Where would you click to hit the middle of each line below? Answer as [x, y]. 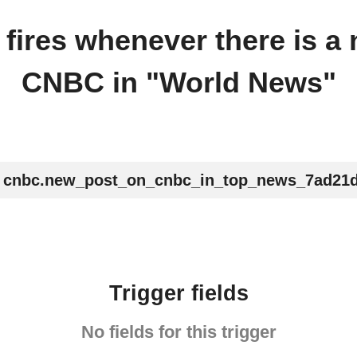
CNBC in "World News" [178, 82]
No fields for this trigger [178, 331]
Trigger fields [178, 294]
